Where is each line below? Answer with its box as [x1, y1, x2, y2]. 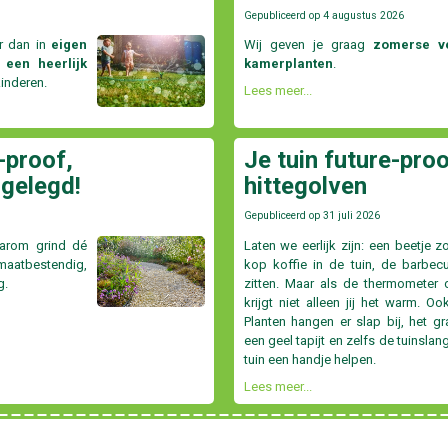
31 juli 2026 [322, 209, 380, 223]
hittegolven [243, 172, 367, 201]
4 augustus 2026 [322, 9, 404, 23]
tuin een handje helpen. [243, 351, 376, 367]
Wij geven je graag [243, 37, 374, 53]
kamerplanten [243, 56, 333, 72]
